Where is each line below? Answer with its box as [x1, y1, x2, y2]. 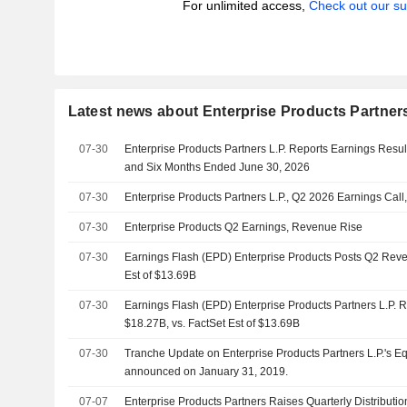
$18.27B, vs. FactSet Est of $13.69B [124, 317, 301, 330]
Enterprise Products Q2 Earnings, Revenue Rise [124, 221, 363, 233]
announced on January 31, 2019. [124, 365, 289, 378]
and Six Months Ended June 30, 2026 [124, 161, 311, 174]
